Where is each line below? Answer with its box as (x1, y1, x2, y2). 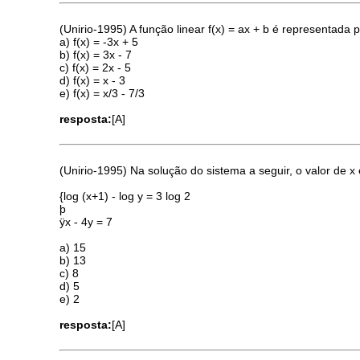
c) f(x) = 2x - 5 (59, 60, 132, 74)
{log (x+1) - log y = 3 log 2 (59, 190, 191, 203)
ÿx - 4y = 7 (59, 215, 113, 229)
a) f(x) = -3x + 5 (59, 35, 139, 48)
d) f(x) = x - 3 (59, 73, 126, 87)
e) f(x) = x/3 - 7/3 (59, 86, 145, 100)
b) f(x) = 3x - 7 (59, 47, 133, 61)
